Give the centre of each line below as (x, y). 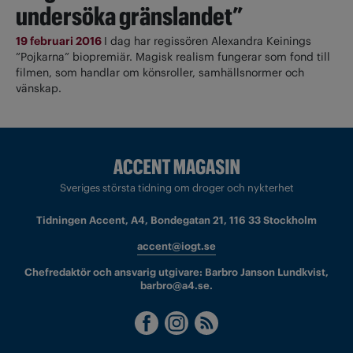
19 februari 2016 (60, 41)
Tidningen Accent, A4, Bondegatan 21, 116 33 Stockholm (176, 221)
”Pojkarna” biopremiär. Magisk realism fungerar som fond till (173, 56)
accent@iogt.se (176, 247)
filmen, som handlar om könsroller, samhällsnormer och (160, 72)
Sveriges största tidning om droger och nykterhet (176, 188)
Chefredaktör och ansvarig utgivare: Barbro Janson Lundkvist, (176, 273)
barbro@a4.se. (176, 286)
